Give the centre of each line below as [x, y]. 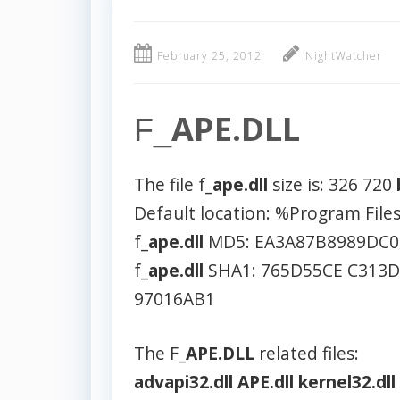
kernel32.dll [347, 381]
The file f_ [173, 184]
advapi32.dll [183, 381]
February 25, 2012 [209, 55]
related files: [307, 353]
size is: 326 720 [332, 184]
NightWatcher [344, 55]
